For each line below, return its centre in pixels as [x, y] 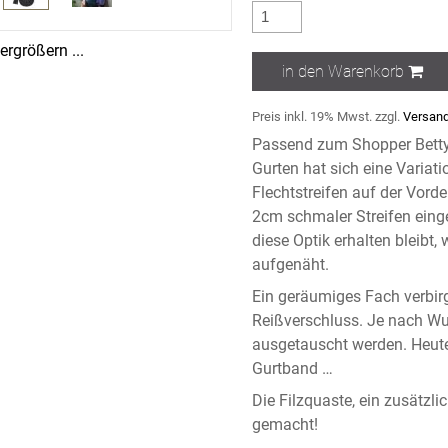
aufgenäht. [291, 264]
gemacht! [285, 424]
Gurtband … [293, 368]
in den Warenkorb [344, 71]
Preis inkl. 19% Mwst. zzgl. [328, 116]
